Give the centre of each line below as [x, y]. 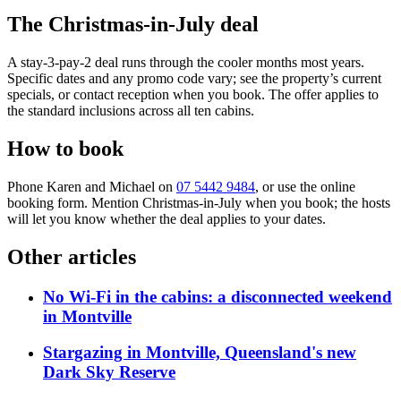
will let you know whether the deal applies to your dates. [166, 218]
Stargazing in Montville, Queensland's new [200, 353]
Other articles [72, 256]
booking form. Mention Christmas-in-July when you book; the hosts [199, 202]
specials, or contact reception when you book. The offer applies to [193, 94]
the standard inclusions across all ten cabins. [131, 111]
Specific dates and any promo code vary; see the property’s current [194, 78]
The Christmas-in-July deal [133, 25]
